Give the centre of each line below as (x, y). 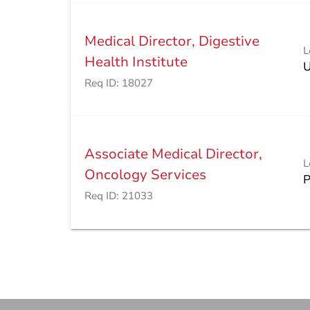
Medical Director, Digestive (172, 42)
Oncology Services (145, 175)
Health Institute (136, 62)
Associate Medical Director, (173, 154)
